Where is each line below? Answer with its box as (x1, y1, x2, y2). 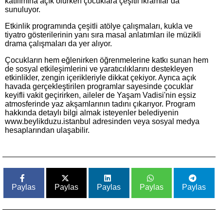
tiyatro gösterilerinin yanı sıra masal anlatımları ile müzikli (5, 31, 201, 39)
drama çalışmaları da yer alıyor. (5, 39, 112, 48)
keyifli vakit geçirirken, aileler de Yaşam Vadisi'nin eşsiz (5, 91, 196, 99)
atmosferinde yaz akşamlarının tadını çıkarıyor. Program (5, 100, 195, 108)
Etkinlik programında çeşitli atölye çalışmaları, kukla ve (5, 22, 193, 30)
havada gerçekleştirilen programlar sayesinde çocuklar (5, 82, 193, 91)
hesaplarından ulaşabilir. (5, 126, 90, 134)
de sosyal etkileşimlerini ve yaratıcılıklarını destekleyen (5, 65, 193, 73)
